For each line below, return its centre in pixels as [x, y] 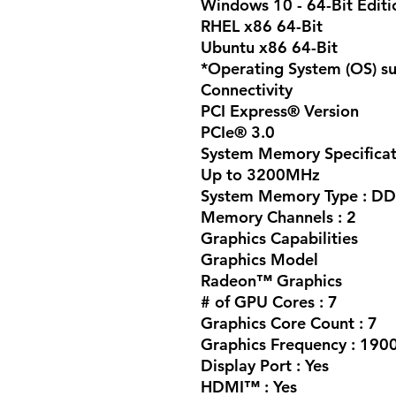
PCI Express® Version [280, 110]
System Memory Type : [286, 195]
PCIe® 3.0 [238, 132]
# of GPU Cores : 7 [269, 301]
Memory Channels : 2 [278, 217]
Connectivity [247, 89]
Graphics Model [259, 259]
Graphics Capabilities [279, 238]
